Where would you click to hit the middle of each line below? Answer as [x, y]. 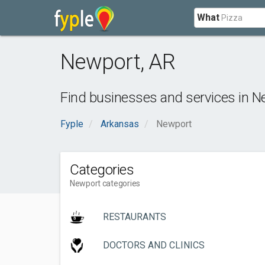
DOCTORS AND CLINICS [154, 245]
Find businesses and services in [156, 98]
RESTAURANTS [135, 217]
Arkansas [120, 124]
